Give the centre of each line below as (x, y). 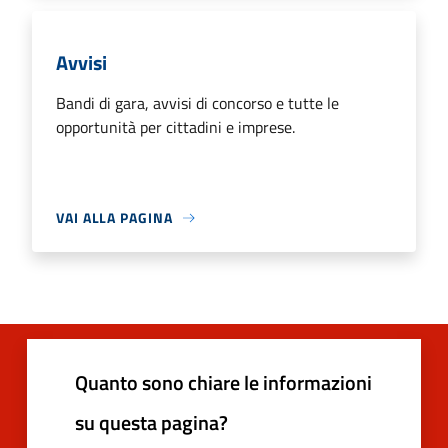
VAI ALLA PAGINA (114, 218)
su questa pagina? (151, 423)
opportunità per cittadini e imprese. (175, 127)
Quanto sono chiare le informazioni (223, 383)
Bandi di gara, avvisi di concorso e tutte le (197, 103)
